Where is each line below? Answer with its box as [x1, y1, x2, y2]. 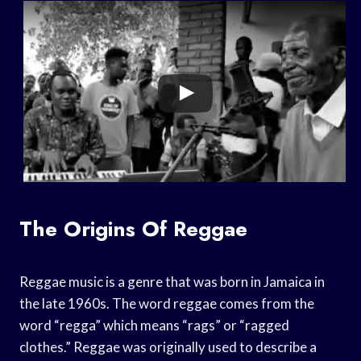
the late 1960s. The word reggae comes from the [19, 294, 314, 312]
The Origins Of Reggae [19, 213, 247, 244]
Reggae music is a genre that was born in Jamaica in [19, 272, 325, 290]
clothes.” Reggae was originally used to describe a [19, 338, 317, 355]
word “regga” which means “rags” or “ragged [19, 316, 289, 334]
